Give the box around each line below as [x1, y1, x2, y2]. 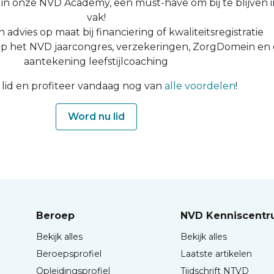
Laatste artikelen [180, 248, 253, 259]
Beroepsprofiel [35, 248, 102, 259]
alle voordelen [164, 80, 235, 92]
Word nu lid [67, 110, 125, 122]
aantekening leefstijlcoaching [24, 55, 169, 67]
